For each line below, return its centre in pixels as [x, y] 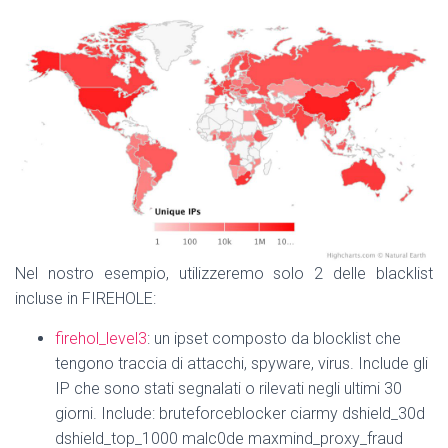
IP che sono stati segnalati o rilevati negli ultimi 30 [228, 388]
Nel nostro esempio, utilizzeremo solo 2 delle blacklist [224, 273]
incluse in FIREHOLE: [85, 298]
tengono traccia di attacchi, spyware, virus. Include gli [241, 363]
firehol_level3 [101, 338]
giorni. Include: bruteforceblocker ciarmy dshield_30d [240, 413]
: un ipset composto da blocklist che [274, 338]
